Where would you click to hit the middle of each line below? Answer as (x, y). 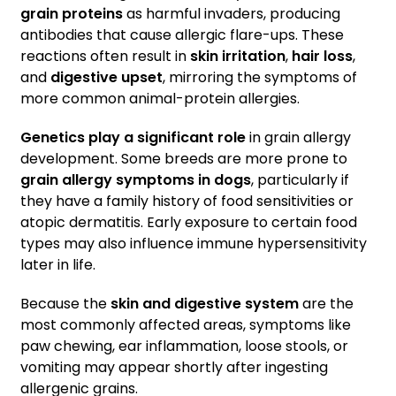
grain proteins (72, 14)
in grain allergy (298, 138)
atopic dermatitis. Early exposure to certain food (189, 223)
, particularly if (300, 180)
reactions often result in (105, 57)
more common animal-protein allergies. (160, 99)
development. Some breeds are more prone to (184, 159)
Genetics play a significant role (133, 138)
